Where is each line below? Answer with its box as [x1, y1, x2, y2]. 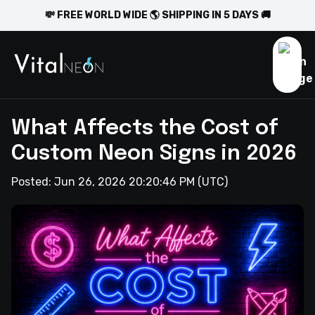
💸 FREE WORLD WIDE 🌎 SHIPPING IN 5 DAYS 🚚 [44, 9, 271, 21]
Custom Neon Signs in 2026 [11, 143, 297, 165]
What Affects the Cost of [11, 117, 278, 139]
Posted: [11, 175, 54, 188]
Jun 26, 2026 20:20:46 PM [54, 175, 195, 188]
